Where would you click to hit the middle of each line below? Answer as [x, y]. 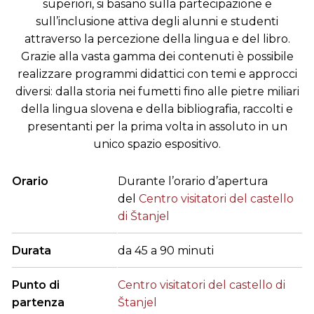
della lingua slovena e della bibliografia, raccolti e [157, 109]
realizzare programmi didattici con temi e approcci [157, 74]
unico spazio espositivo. [157, 144]
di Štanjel [144, 217]
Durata [32, 251]
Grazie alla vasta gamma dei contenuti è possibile [157, 57]
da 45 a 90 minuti [166, 251]
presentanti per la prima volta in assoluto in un [157, 127]
